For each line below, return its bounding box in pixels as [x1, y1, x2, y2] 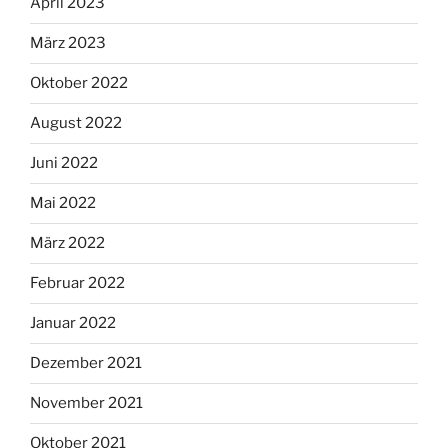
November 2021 [30, 394, 143, 413]
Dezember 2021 [30, 354, 142, 373]
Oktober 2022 [30, 74, 128, 93]
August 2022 [30, 114, 122, 133]
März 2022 [30, 234, 105, 253]
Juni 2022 [30, 154, 98, 173]
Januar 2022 [30, 314, 116, 333]
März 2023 [30, 34, 106, 53]
